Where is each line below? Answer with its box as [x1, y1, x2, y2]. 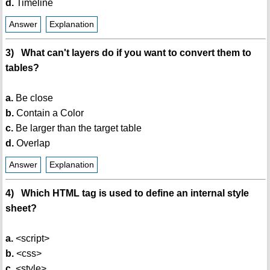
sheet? [5, 203, 37, 214]
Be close [13, 93, 53, 104]
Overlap [13, 138, 50, 149]
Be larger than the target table [13, 123, 142, 134]
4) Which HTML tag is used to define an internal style [5, 188, 249, 199]
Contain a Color [13, 108, 84, 119]
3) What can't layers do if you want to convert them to [5, 48, 251, 58]
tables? [5, 63, 39, 74]
